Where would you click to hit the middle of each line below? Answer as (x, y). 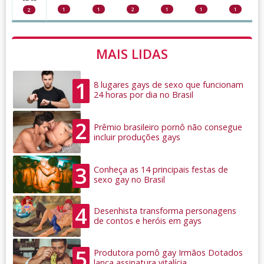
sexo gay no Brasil (129, 180)
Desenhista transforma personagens (165, 211)
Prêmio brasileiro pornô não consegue (168, 127)
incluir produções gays (137, 137)
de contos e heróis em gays (148, 221)
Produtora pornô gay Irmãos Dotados (168, 253)
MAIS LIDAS (132, 54)
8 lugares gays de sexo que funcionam (169, 85)
